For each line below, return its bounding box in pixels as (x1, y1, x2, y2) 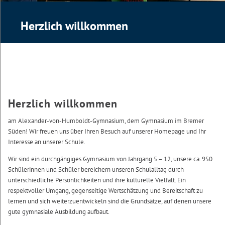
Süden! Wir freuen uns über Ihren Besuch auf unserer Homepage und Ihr (8, 127, 206, 136)
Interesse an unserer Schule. (8, 137, 85, 146)
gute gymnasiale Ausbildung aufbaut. (8, 207, 109, 216)
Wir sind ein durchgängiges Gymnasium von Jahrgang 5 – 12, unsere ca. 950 (8, 154, 212, 163)
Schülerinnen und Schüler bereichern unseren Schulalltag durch (8, 165, 184, 174)
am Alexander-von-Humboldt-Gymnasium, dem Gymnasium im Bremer (8, 116, 204, 125)
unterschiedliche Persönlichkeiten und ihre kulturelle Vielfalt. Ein (8, 175, 186, 184)
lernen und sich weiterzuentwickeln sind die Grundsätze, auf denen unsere (8, 196, 211, 205)
